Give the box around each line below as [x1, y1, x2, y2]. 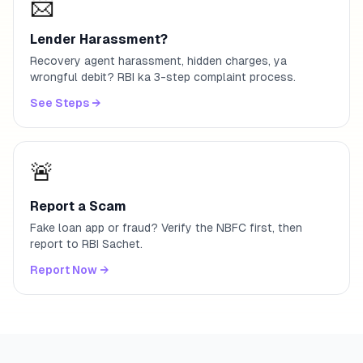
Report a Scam [30, 199, 126, 214]
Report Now [30, 263, 97, 276]
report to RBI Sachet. [30, 237, 143, 250]
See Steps [30, 96, 89, 109]
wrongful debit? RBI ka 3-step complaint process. [30, 70, 296, 83]
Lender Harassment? [30, 32, 168, 47]
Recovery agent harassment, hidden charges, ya [30, 54, 287, 67]
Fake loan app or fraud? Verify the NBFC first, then [30, 221, 302, 234]
